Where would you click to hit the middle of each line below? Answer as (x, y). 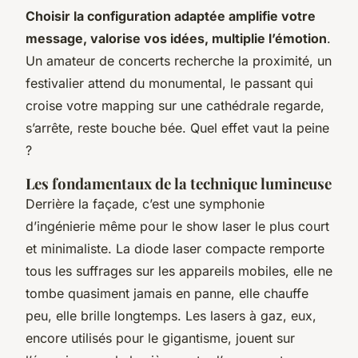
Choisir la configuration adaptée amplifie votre (171, 16)
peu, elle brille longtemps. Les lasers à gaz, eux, (171, 315)
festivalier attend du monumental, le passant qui (169, 83)
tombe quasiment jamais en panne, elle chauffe (167, 293)
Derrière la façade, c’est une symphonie (145, 203)
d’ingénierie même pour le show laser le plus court (177, 226)
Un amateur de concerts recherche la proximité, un (179, 60)
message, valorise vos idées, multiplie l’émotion (176, 38)
